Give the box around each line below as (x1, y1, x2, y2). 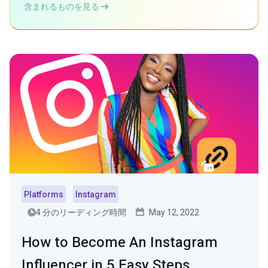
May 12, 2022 (149, 208, 199, 218)
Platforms (24, 190, 63, 200)
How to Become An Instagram (22, 232, 218, 254)
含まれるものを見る (24, 2, 101, 12)
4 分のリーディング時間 (36, 208, 126, 218)
